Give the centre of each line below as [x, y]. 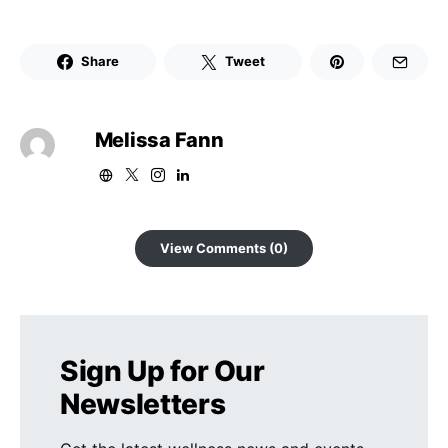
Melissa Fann [159, 139]
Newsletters [143, 403]
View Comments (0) [224, 247]
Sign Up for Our [162, 370]
